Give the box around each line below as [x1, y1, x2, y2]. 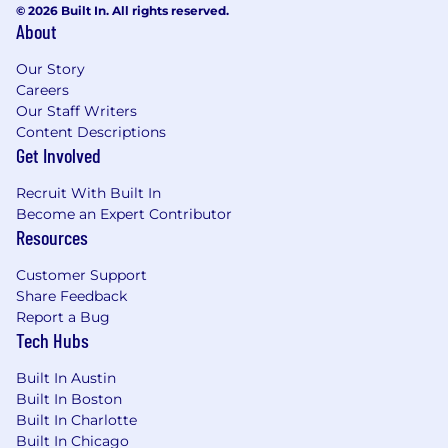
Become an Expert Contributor [16, 204, 232, 223]
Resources [16, 224, 88, 249]
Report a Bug [16, 307, 110, 326]
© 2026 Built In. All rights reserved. [16, 2, 229, 18]
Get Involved [16, 142, 101, 167]
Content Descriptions [16, 122, 166, 141]
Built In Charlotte [16, 410, 137, 429]
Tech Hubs [16, 327, 89, 352]
